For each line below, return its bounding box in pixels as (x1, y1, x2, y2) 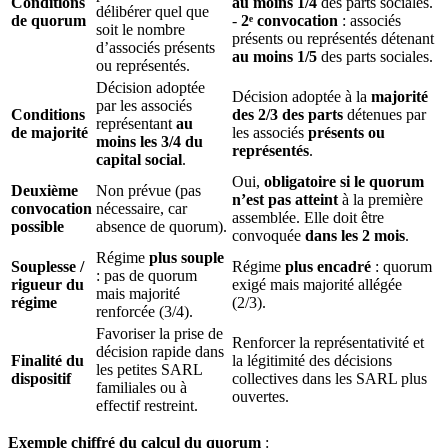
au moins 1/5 (232, 48, 317, 66)
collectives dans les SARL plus (232, 370, 427, 388)
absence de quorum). (96, 218, 227, 236)
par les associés (96, 97, 192, 115)
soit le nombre (96, 21, 185, 39)
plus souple (149, 249, 224, 267)
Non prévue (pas (96, 182, 201, 200)
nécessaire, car (96, 200, 187, 218)
